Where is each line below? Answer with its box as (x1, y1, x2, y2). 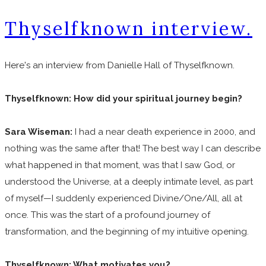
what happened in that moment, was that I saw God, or (5, 159, 235, 170)
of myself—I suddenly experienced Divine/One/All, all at (5, 192, 242, 204)
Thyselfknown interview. (5, 17, 252, 40)
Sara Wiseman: (5, 126, 72, 137)
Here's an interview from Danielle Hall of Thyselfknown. (5, 59, 237, 71)
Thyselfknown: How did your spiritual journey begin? (5, 93, 242, 104)
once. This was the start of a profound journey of (5, 209, 210, 220)
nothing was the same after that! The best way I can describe (5, 142, 261, 154)
